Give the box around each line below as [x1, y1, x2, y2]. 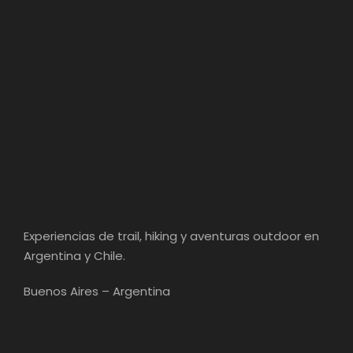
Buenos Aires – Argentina [24, 283, 170, 299]
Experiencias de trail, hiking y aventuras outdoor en [24, 228, 319, 244]
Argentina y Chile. [24, 247, 125, 264]
